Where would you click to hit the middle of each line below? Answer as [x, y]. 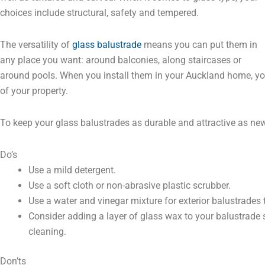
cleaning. [47, 232]
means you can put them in [199, 45]
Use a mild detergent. [72, 170]
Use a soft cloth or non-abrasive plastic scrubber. [130, 185]
